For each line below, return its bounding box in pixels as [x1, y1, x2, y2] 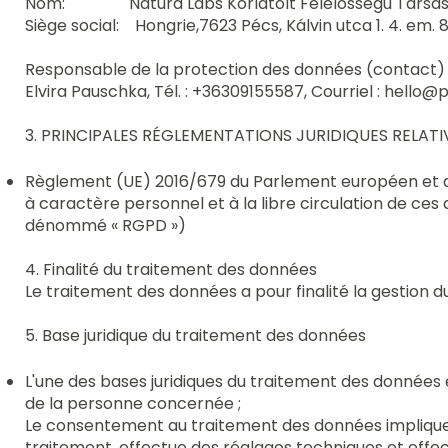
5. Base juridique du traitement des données [25, 323, 367, 347]
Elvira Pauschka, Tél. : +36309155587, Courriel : [25, 79, 385, 103]
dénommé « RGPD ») [25, 213, 187, 237]
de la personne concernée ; [25, 391, 242, 415]
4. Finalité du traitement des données [25, 257, 318, 281]
